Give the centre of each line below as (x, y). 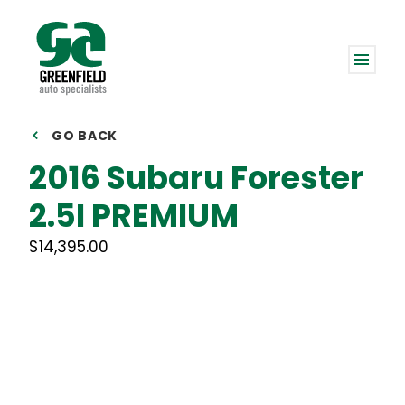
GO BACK (85, 136)
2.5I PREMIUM (134, 216)
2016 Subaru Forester (196, 178)
